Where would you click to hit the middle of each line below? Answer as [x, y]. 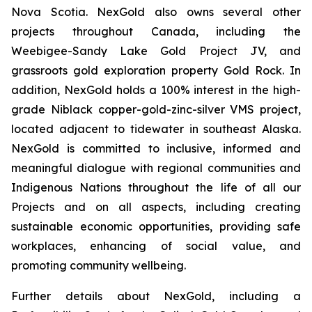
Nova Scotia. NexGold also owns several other [156, 12]
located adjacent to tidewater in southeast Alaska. [156, 129]
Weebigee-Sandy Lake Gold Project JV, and [156, 51]
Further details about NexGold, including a [156, 296]
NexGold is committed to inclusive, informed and [156, 148]
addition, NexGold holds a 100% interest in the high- [156, 90]
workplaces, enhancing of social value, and [156, 246]
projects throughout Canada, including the [156, 31]
